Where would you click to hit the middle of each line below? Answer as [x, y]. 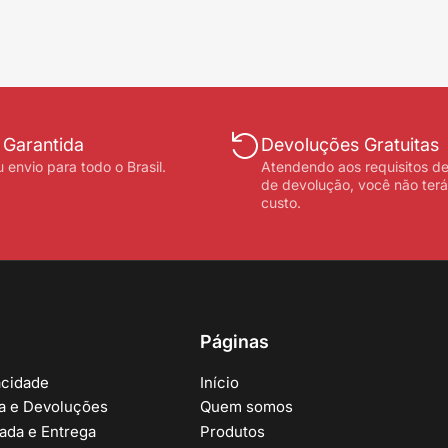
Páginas [234, 341]
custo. [281, 203]
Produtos [232, 431]
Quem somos [246, 407]
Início [219, 382]
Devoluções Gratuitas [350, 145]
